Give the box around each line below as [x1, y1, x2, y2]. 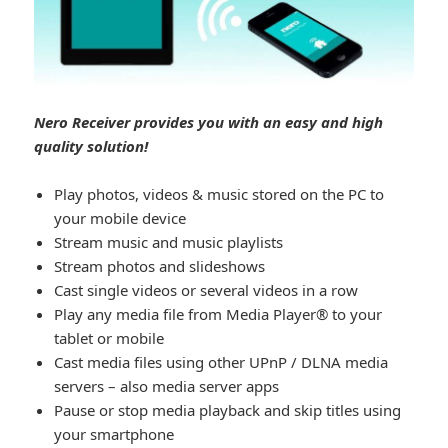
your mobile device [54, 207, 187, 228]
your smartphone [54, 423, 175, 444]
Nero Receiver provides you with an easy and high [34, 111, 384, 132]
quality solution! [34, 135, 149, 156]
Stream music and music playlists [54, 231, 284, 252]
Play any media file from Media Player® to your [54, 303, 383, 324]
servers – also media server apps [54, 375, 280, 396]
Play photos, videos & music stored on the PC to [54, 183, 385, 204]
